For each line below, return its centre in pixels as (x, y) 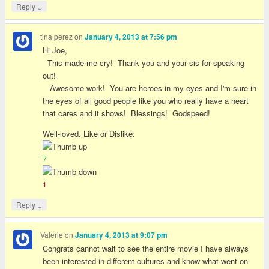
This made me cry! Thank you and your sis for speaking (144, 63)
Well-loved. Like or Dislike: (89, 134)
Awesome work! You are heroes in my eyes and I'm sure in (150, 88)
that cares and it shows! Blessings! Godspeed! (127, 113)
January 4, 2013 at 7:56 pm (131, 37)
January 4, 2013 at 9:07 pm (122, 235)
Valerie (52, 234)
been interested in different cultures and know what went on (146, 261)
